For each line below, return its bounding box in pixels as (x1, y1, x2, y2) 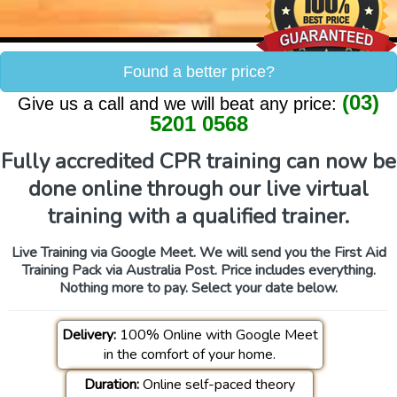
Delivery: (61, 325, 116, 345)
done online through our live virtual (28, 175, 369, 203)
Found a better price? (122, 63, 275, 81)
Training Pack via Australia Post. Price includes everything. (21, 261, 376, 280)
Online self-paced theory (139, 375, 295, 394)
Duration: (84, 375, 139, 394)
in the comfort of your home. (104, 345, 276, 364)
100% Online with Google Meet (115, 325, 318, 345)
